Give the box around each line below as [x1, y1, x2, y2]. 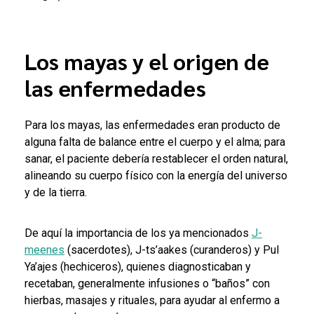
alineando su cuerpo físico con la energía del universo [25, 168, 287, 182]
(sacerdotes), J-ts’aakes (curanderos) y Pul [64, 243, 279, 257]
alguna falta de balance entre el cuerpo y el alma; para [25, 135, 285, 149]
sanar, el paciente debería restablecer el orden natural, [25, 151, 288, 165]
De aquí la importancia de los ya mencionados [25, 226, 252, 240]
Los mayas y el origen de [25, 46, 269, 76]
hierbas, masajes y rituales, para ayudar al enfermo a [25, 293, 280, 307]
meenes [25, 243, 64, 257]
